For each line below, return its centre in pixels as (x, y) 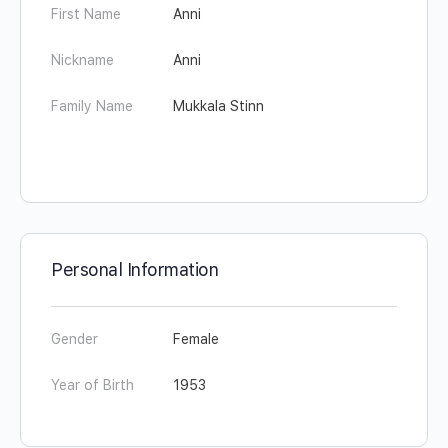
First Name (86, 14)
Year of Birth (92, 385)
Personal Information (135, 269)
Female (196, 339)
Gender (74, 339)
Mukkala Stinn (218, 106)
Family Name (92, 106)
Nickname (82, 60)
